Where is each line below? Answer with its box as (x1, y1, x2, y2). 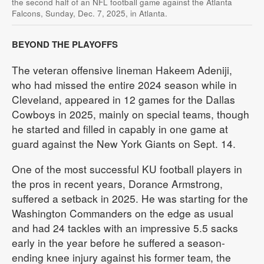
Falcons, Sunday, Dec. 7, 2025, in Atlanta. (12, 7, 167, 19)
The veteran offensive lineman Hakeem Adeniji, (12, 62, 232, 77)
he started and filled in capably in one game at (12, 121, 228, 136)
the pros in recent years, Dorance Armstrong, (12, 176, 223, 191)
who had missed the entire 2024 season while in (12, 77, 237, 92)
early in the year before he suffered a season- (12, 235, 225, 250)
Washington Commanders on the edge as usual (12, 205, 233, 220)
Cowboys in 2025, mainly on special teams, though (12, 106, 249, 121)
